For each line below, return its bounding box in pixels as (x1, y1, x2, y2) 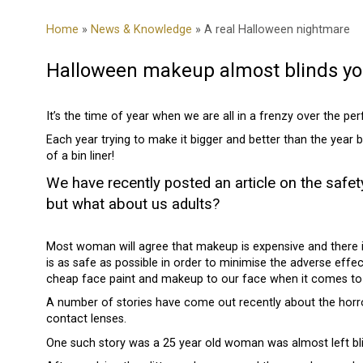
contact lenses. (46, 312, 126, 327)
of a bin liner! (46, 149, 114, 164)
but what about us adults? (46, 194, 220, 213)
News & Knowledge (91, 23, 192, 37)
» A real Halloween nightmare (192, 23, 350, 37)
